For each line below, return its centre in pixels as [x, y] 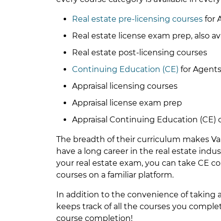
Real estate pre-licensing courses [137, 19]
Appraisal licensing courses [125, 86]
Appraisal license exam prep [127, 103]
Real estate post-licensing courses [140, 53]
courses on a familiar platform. [115, 175]
